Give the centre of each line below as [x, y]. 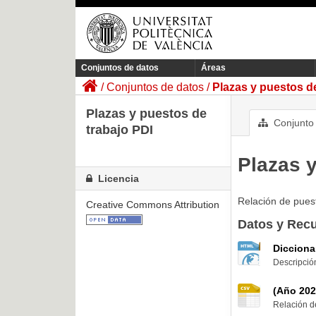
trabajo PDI [120, 130]
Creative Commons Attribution [153, 205]
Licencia [117, 179]
